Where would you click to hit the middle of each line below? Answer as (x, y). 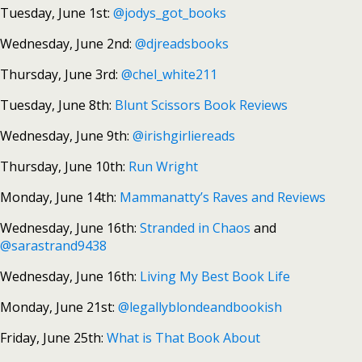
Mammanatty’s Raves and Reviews (223, 197)
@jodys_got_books (170, 13)
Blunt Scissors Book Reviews (201, 105)
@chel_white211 (169, 74)
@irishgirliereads (184, 136)
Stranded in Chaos (195, 228)
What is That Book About (183, 338)
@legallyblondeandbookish (200, 307)
